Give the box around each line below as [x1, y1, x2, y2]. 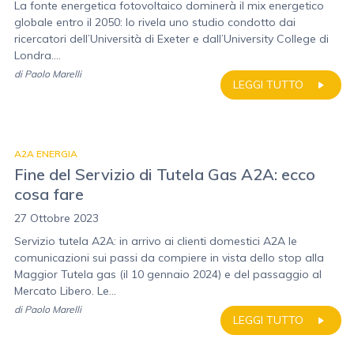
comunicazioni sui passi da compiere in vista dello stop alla [14, 250, 324, 265]
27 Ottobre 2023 [14, 211, 99, 225]
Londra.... [14, 48, 61, 62]
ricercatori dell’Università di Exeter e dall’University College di [14, 32, 329, 46]
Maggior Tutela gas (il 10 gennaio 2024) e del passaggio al [14, 267, 322, 281]
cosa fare [14, 184, 84, 204]
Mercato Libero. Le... [14, 284, 116, 298]
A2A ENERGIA [14, 148, 77, 160]
